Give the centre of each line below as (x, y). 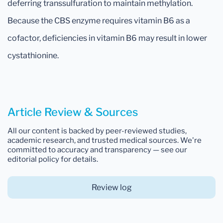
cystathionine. (33, 55)
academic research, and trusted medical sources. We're (105, 140)
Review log (111, 187)
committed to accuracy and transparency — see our (97, 150)
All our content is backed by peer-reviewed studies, (97, 131)
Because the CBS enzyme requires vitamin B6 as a (99, 20)
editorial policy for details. (53, 159)
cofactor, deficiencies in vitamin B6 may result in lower (107, 38)
